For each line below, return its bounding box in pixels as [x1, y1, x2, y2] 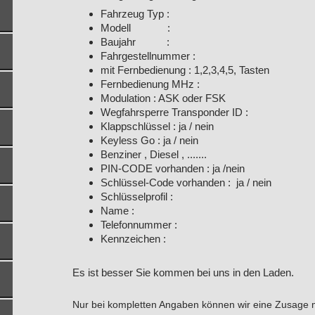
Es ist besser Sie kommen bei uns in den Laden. [72, 266, 294, 278]
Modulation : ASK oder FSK [100, 92, 226, 105]
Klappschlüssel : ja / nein [100, 120, 214, 133]
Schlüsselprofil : [100, 191, 173, 203]
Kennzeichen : [100, 233, 166, 245]
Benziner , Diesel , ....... [100, 148, 207, 161]
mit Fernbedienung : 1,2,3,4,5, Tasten [100, 64, 269, 77]
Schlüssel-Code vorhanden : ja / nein [100, 176, 271, 189]
